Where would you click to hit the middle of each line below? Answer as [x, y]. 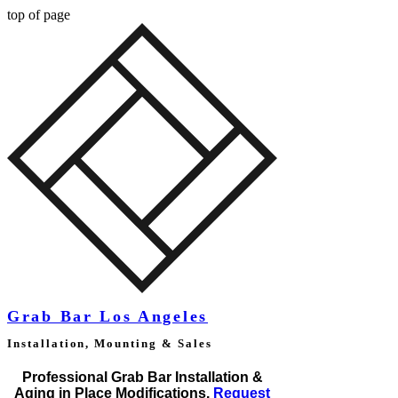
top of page [39, 15]
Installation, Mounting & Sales [110, 344]
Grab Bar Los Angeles [108, 317]
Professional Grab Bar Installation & [142, 378]
